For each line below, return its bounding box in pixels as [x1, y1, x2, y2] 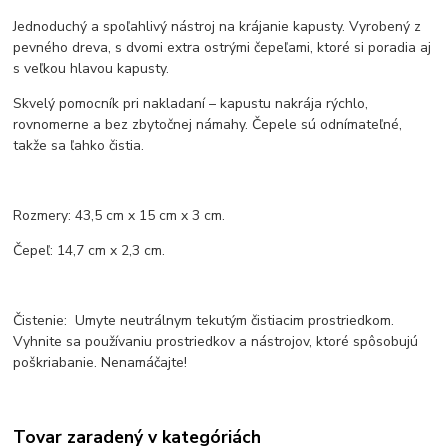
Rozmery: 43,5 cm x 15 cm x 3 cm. [13, 206, 226, 226]
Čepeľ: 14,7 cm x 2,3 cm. [13, 241, 166, 261]
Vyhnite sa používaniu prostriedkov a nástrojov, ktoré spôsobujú [13, 332, 419, 352]
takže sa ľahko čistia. [13, 136, 145, 156]
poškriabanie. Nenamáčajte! [13, 353, 188, 373]
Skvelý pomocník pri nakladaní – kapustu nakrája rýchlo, [13, 94, 369, 114]
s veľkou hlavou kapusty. [13, 59, 170, 79]
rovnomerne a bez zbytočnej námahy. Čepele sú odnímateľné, [13, 115, 403, 135]
